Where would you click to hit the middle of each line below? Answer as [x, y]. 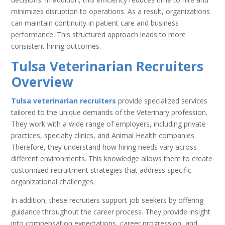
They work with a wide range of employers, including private [109, 124]
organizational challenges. [53, 181]
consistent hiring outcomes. [56, 46]
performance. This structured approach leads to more [99, 34]
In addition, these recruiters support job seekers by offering [107, 200]
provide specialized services [162, 100]
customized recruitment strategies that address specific [101, 170]
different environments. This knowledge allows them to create [112, 158]
